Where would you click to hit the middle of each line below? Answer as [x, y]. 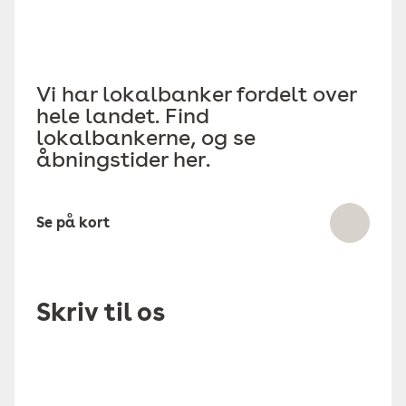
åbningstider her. [123, 159]
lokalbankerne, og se [146, 137]
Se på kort [73, 222]
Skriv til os [101, 312]
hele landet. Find [123, 116]
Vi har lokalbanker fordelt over [196, 94]
